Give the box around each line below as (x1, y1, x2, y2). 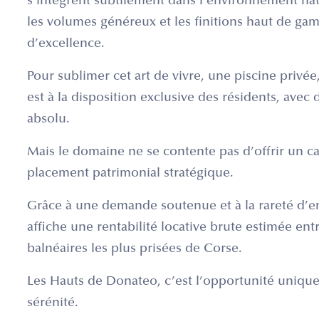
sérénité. (27, 297, 78, 310)
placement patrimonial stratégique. (27, 167, 234, 181)
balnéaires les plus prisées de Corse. (27, 243, 242, 256)
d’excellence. (27, 38, 105, 51)
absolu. (27, 113, 70, 127)
